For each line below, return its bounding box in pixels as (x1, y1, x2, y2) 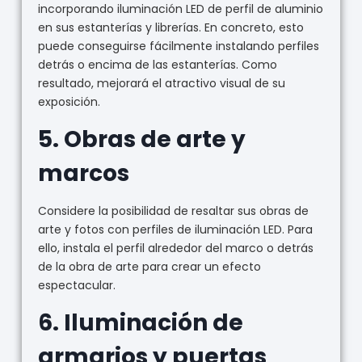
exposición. (37, 94, 100, 111)
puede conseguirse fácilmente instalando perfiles (37, 38, 319, 55)
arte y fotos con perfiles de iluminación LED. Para (37, 221, 313, 238)
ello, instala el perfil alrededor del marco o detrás (37, 240, 314, 257)
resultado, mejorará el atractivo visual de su (37, 75, 285, 92)
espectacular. (37, 277, 116, 294)
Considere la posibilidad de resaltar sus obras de (37, 203, 309, 220)
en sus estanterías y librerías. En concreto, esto (37, 19, 304, 36)
